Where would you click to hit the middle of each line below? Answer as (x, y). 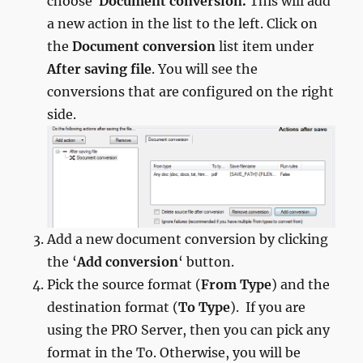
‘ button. (207, 261)
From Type (237, 284)
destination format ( (113, 307)
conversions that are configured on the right (191, 91)
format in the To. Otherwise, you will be (174, 352)
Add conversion (128, 261)
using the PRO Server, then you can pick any (189, 329)
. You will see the (205, 68)
